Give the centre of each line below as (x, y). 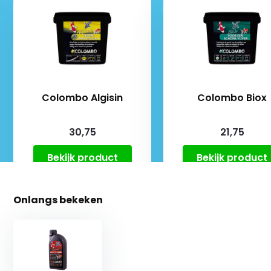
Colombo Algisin (83, 98)
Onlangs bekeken (58, 200)
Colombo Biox (232, 98)
